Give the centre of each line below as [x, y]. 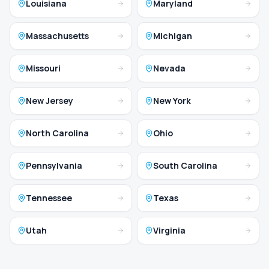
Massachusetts [57, 36]
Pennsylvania [54, 166]
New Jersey [50, 101]
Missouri [43, 68]
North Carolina [57, 133]
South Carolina [185, 166]
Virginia [169, 231]
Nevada [169, 68]
